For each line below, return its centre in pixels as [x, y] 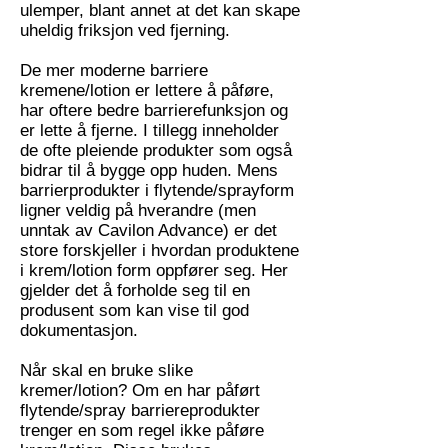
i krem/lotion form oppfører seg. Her [154, 270]
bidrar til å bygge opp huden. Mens [149, 170]
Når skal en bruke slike [106, 370]
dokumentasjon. [79, 330]
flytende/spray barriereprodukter [140, 410]
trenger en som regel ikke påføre [142, 430]
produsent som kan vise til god [134, 310]
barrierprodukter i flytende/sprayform [157, 190]
